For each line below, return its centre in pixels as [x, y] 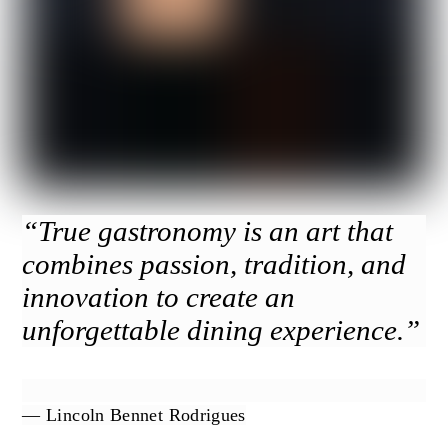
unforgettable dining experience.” [221, 330]
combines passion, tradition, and [214, 264]
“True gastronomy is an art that [208, 231]
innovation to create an [159, 297]
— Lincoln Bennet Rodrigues [134, 415]
